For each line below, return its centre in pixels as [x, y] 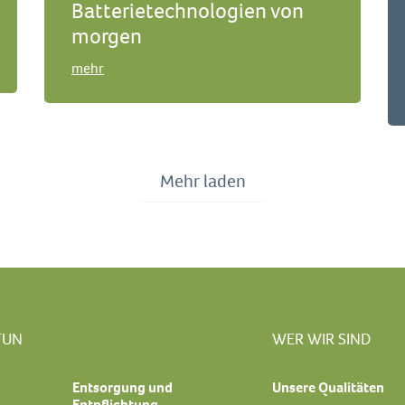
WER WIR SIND [321, 339]
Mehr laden [202, 182]
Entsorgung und [122, 388]
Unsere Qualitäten [328, 388]
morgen [107, 37]
